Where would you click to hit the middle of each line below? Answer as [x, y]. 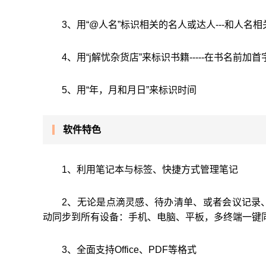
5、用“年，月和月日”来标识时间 [129, 90]
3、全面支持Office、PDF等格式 [129, 250]
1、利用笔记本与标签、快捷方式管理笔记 [150, 170]
